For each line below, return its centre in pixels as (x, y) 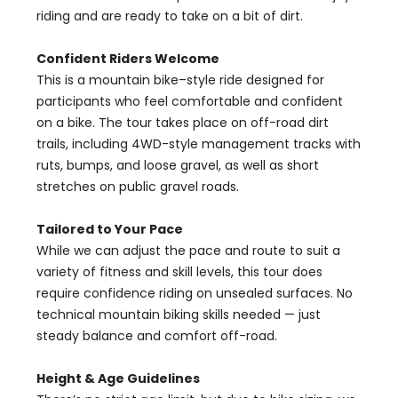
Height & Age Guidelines (118, 378)
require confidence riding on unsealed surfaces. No (195, 293)
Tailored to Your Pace (110, 229)
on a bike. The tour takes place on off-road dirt (183, 123)
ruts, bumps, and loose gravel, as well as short (178, 165)
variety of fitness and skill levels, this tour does (179, 272)
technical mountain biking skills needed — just (179, 314)
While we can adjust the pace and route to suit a (188, 251)
